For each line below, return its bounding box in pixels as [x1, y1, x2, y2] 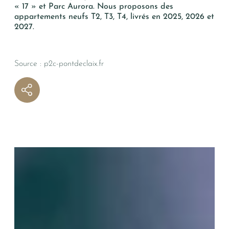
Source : [14, 59, 44, 68]
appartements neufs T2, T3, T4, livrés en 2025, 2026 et [14, 12, 214, 21]
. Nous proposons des [93, 2, 173, 11]
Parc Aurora [49, 2, 93, 11]
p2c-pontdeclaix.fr [44, 59, 104, 68]
